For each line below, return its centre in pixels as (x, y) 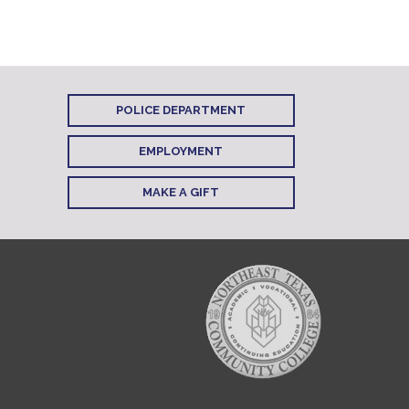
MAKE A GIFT (181, 192)
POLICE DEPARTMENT (181, 110)
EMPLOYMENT (181, 151)
